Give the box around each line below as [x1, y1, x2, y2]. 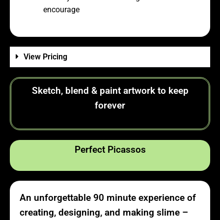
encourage [43, 5, 80, 15]
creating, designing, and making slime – [20, 207, 188, 218]
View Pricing [24, 52, 67, 61]
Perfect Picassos [74, 144, 146, 156]
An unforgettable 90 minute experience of [20, 192, 196, 203]
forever [95, 100, 125, 111]
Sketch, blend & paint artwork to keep [31, 85, 189, 96]
